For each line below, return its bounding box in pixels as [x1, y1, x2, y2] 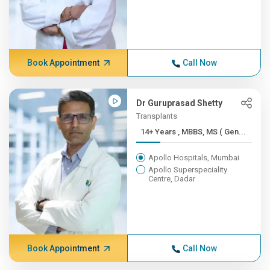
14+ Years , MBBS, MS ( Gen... [178, 127, 246, 136]
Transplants [136, 111, 178, 121]
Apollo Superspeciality [148, 165, 228, 174]
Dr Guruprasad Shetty [136, 98, 223, 108]
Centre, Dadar [148, 174, 196, 183]
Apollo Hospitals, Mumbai [148, 153, 240, 162]
